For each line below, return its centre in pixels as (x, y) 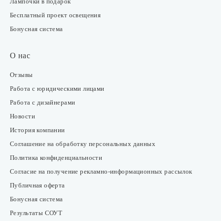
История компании (37, 130)
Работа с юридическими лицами (57, 89)
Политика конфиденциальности (56, 158)
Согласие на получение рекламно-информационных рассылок (101, 171)
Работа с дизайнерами (43, 102)
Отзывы (21, 75)
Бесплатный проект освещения (55, 15)
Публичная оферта (37, 185)
